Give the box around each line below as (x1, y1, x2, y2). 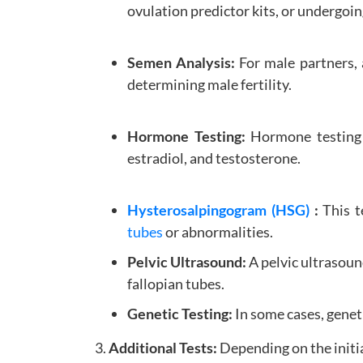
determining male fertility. (127, 75, 292, 93)
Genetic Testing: (127, 304, 233, 322)
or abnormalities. (163, 222, 273, 241)
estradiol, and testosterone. (127, 148, 301, 167)
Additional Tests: (109, 338, 217, 357)
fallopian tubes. (127, 274, 224, 293)
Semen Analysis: (127, 53, 236, 71)
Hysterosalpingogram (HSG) (127, 200, 310, 219)
